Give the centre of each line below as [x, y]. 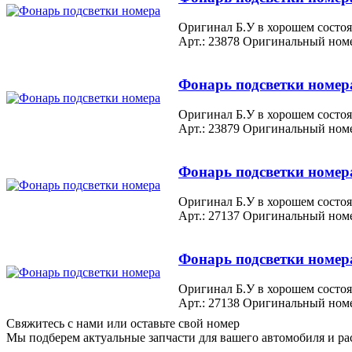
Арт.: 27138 [209, 303]
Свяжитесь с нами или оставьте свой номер [123, 323]
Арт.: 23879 [209, 129]
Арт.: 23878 [209, 42]
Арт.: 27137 [209, 216]
